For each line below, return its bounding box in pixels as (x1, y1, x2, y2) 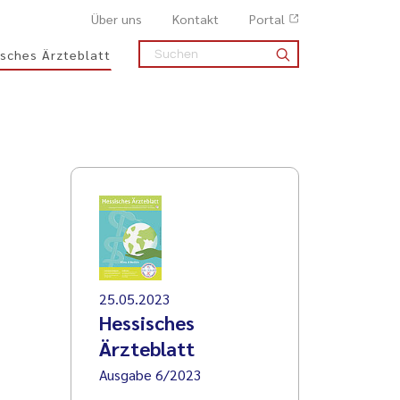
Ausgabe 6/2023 (99, 364, 203, 384)
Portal (249, 11, 285, 27)
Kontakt (172, 11, 219, 27)
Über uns (91, 11, 142, 27)
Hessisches (99, 309, 196, 335)
